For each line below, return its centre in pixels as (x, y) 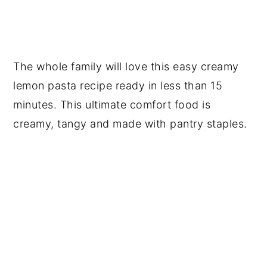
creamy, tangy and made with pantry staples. (130, 124)
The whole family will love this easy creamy (126, 66)
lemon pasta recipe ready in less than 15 (118, 86)
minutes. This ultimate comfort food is (112, 105)
